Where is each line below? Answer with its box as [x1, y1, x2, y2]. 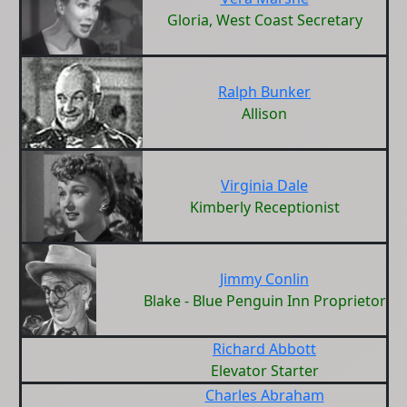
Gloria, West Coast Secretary [166, 10, 362, 30]
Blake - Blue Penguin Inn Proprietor [143, 291, 386, 311]
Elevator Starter [210, 361, 319, 381]
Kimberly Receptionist [189, 197, 340, 217]
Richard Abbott [213, 339, 316, 359]
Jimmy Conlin [220, 269, 309, 289]
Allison [242, 104, 287, 124]
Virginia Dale [221, 175, 308, 195]
